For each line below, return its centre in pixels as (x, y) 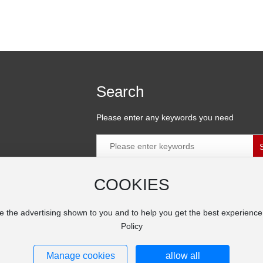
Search (120, 91)
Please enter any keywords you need (165, 117)
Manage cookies (80, 256)
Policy (131, 226)
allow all (183, 256)
